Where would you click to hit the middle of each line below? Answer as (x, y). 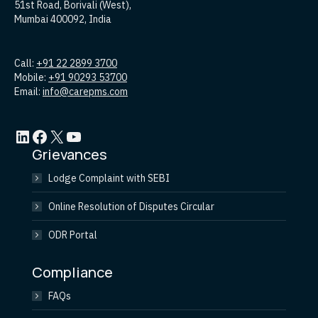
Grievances (70, 155)
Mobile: (31, 78)
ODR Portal (73, 235)
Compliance (72, 273)
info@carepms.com (85, 92)
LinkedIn (18, 136)
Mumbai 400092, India (63, 20)
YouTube (69, 136)
